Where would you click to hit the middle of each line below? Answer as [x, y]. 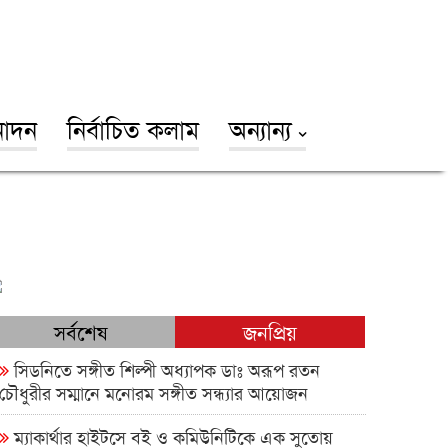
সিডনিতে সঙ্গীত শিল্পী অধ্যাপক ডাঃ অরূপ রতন [164, 368]
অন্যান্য [263, 127]
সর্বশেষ [80, 331]
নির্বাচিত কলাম [133, 127]
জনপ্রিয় [269, 331]
